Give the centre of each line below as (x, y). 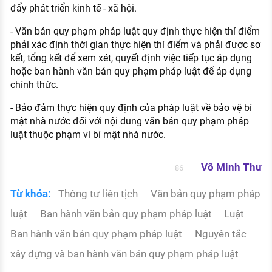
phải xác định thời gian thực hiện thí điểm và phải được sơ (135, 44)
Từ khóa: (30, 194)
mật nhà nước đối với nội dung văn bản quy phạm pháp (129, 121)
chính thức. (34, 84)
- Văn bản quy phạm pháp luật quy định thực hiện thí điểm (135, 31)
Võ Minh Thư (232, 167)
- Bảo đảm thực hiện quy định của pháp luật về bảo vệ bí (131, 107)
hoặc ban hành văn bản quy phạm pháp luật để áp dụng (131, 71)
